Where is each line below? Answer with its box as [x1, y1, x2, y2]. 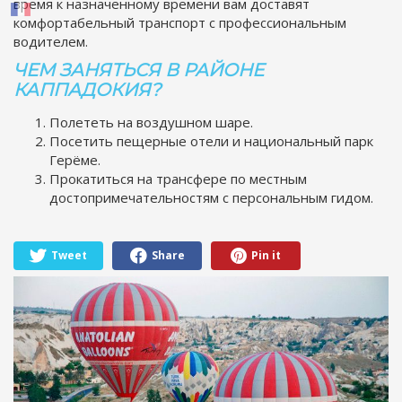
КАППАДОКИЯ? [13, 78, 161, 100]
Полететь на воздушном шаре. [49, 112, 253, 131]
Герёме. [49, 150, 100, 169]
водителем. [13, 31, 88, 50]
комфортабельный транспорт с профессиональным [13, 13, 346, 31]
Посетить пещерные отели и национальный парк [49, 131, 373, 150]
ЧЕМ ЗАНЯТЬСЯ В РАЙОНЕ [13, 58, 264, 81]
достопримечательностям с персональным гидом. [49, 188, 373, 206]
